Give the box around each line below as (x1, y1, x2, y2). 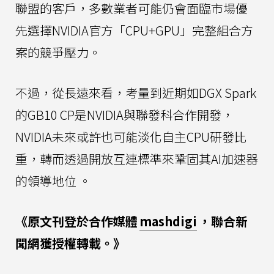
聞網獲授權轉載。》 (15, 234, 125, 252)
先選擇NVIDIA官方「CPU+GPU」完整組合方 (15, 21, 253, 39)
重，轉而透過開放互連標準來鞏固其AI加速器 (15, 149, 258, 168)
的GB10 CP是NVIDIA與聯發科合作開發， (15, 105, 234, 124)
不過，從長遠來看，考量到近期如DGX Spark (15, 83, 256, 102)
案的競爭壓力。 (15, 43, 101, 61)
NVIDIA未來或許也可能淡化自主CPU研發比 (15, 127, 246, 146)
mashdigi (139, 212, 197, 230)
